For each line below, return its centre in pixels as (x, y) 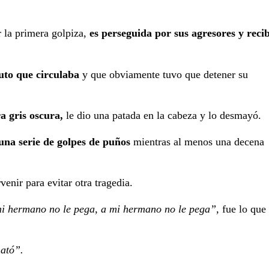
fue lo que (243, 209)
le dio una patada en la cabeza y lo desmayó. (162, 116)
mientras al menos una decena (197, 141)
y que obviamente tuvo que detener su (164, 74)
